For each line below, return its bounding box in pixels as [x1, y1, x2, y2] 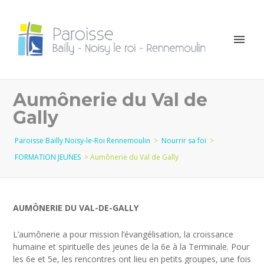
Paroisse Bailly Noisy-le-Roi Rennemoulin [15, 135, 151, 146]
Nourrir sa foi [161, 135, 207, 146]
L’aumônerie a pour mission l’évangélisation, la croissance [13, 228, 234, 240]
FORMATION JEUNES [15, 151, 81, 162]
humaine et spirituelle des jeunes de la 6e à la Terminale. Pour [13, 240, 250, 252]
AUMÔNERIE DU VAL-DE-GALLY [13, 202, 139, 213]
